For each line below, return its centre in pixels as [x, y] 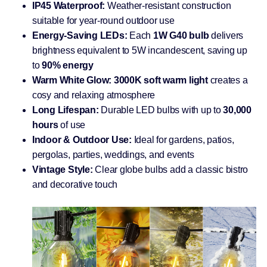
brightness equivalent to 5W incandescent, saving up [139, 50]
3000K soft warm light [161, 80]
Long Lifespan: [65, 110]
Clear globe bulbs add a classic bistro [170, 169]
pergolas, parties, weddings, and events [113, 154]
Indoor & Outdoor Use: [82, 139]
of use [72, 125]
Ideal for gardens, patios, [183, 139]
